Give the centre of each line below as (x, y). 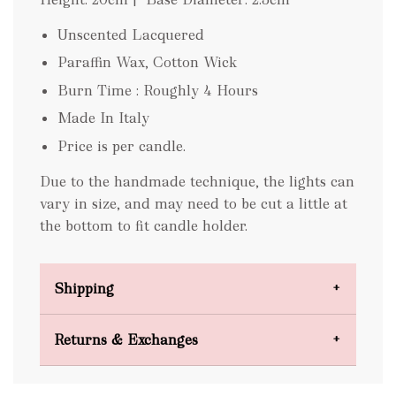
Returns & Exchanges (126, 339)
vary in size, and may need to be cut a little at (194, 203)
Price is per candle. (122, 146)
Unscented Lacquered (131, 35)
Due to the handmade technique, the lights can (197, 181)
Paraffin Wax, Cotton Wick (148, 63)
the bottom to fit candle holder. (144, 225)
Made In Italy (103, 118)
